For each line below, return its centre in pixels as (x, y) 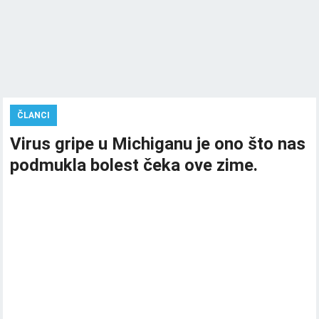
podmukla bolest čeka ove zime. (134, 165)
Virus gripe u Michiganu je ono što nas (158, 144)
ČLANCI (34, 115)
